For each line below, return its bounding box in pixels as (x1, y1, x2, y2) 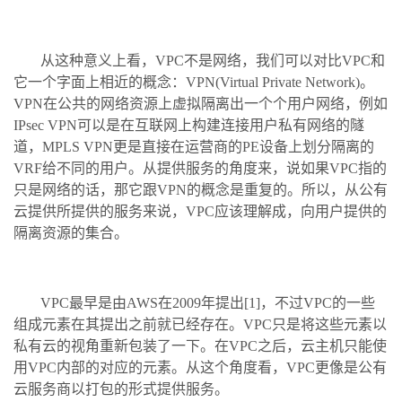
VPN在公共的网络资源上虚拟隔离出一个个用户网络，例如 (13, 95, 388, 111)
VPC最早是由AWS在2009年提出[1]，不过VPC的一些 (40, 294, 375, 310)
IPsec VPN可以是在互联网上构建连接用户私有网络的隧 (13, 117, 364, 133)
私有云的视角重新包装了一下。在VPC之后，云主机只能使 (13, 337, 387, 354)
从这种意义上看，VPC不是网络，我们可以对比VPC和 (40, 52, 385, 68)
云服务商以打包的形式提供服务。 (13, 380, 229, 397)
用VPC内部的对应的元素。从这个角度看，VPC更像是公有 (13, 359, 387, 375)
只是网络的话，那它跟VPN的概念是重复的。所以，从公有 (13, 181, 388, 197)
